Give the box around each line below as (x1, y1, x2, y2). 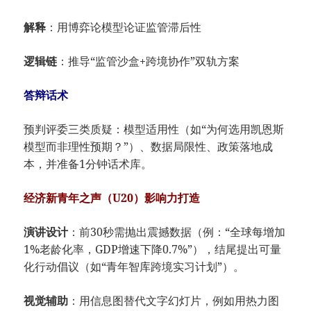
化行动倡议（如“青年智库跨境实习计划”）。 (24, 259, 245, 275)
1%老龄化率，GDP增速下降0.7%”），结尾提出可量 (24, 242, 282, 258)
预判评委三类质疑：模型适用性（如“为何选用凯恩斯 (24, 121, 285, 137)
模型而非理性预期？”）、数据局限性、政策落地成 (24, 139, 274, 155)
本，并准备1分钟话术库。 (24, 156, 153, 172)
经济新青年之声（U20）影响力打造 (24, 190, 201, 206)
